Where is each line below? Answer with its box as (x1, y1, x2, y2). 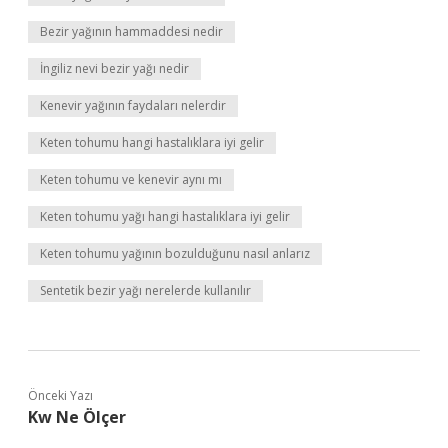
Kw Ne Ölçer (28, 406, 126, 428)
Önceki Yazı (28, 387, 93, 404)
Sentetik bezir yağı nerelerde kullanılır (40, 282, 251, 299)
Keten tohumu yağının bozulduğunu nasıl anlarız (40, 245, 310, 262)
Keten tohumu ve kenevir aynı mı (40, 171, 222, 188)
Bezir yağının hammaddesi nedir (40, 23, 223, 40)
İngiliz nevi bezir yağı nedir (40, 60, 189, 77)
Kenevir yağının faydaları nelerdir (40, 97, 226, 114)
